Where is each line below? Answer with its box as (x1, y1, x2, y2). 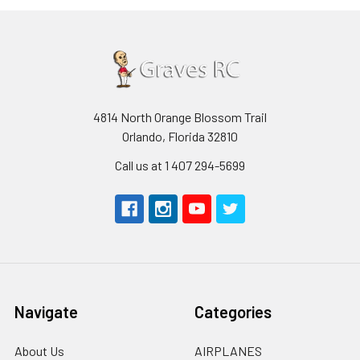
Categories (194, 301, 272, 321)
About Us (14, 342, 64, 358)
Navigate (14, 301, 78, 321)
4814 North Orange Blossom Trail (93, 108, 267, 125)
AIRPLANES (194, 342, 262, 358)
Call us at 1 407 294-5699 (115, 157, 245, 173)
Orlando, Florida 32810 (122, 128, 238, 144)
